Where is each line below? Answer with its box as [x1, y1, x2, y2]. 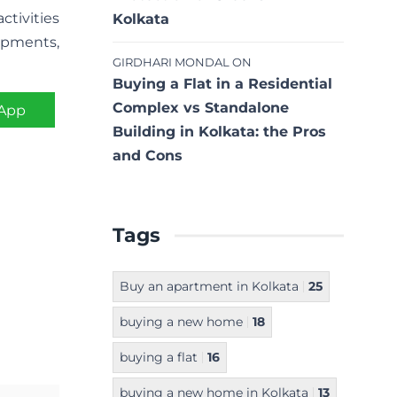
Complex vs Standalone [113, 99, 289, 117]
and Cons [113, 147, 183, 165]
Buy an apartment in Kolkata [120, 279, 299, 294]
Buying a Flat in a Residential [113, 75, 332, 93]
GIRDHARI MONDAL [113, 56, 230, 70]
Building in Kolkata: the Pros [113, 123, 326, 141]
